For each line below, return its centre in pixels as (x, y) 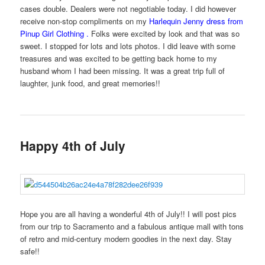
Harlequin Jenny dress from (196, 21)
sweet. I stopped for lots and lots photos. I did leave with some (128, 46)
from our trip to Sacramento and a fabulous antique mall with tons (132, 226)
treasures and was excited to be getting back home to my (119, 59)
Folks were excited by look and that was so (166, 34)
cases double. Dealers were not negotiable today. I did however (128, 9)
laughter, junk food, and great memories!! (91, 83)
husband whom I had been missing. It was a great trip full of (123, 71)
